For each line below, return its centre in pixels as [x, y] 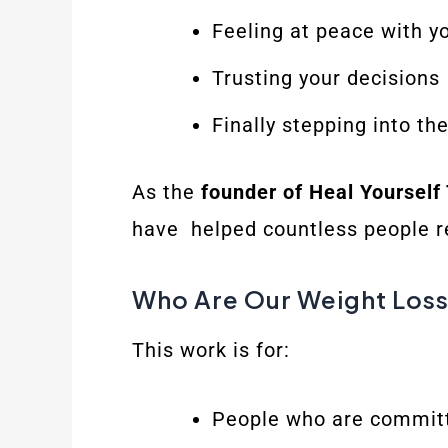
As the [166, 191]
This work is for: [211, 349]
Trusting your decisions [326, 77]
